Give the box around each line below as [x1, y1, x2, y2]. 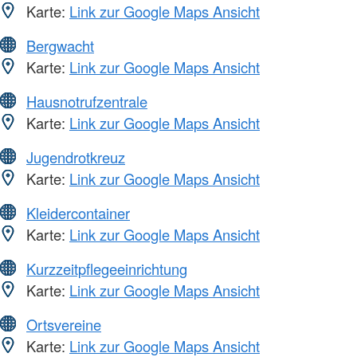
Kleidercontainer [26, 202, 130, 223]
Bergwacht [26, 34, 94, 56]
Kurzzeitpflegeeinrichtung [26, 257, 187, 279]
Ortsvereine [26, 313, 101, 335]
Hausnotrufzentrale [26, 90, 147, 112]
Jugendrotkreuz [26, 146, 125, 167]
